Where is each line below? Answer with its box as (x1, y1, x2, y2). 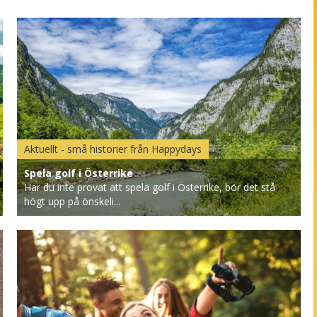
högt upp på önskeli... (23, 195, 120, 208)
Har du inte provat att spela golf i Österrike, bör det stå (23, 180, 275, 194)
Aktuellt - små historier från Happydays (23, 142, 202, 156)
